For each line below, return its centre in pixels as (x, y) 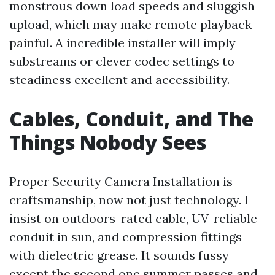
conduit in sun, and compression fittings (126, 237)
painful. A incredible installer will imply (122, 43)
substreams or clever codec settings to (122, 61)
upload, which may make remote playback (130, 24)
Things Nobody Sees (108, 142)
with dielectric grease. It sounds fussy (119, 255)
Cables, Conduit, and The (131, 119)
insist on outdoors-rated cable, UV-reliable (133, 218)
